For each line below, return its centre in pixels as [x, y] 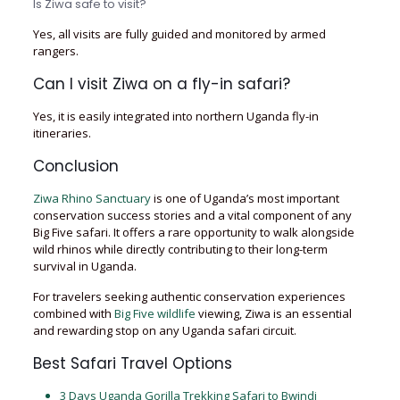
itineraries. [62, 133]
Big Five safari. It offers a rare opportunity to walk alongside [193, 232]
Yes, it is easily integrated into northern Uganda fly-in [175, 116]
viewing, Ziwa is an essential [273, 313]
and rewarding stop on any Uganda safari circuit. [164, 330]
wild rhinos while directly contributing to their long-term [180, 249]
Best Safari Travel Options [132, 363]
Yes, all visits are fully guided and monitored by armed [179, 34]
